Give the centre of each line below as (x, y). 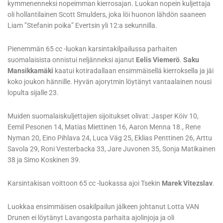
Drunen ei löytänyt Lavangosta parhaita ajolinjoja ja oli (91, 218)
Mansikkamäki (30, 71)
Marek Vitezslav (187, 183)
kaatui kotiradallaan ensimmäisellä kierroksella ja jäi (133, 71)
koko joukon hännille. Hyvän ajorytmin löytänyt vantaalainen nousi (110, 82)
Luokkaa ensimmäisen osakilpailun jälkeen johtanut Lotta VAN (103, 207)
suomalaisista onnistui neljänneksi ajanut (72, 60)
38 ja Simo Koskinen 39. (44, 160)
